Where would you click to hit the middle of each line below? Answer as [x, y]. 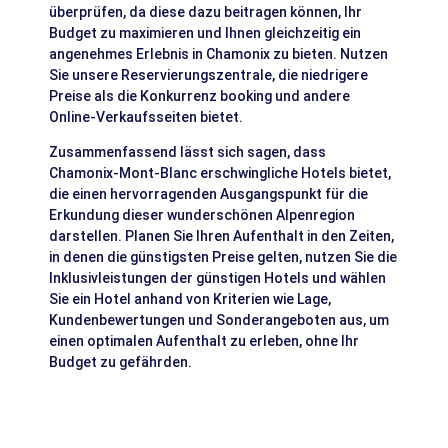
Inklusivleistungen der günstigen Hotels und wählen [218, 277]
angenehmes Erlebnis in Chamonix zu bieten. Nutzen [219, 53]
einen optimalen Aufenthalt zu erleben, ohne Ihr [204, 340]
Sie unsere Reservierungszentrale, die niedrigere [209, 74]
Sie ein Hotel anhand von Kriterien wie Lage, [190, 298]
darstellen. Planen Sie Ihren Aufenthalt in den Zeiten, [222, 235]
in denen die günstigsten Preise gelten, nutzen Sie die [223, 256]
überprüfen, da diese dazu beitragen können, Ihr [206, 11]
